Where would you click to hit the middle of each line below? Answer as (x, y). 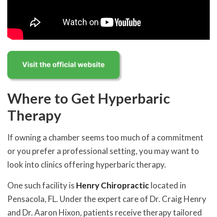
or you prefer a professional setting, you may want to (103, 151)
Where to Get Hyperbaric (89, 98)
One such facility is (42, 185)
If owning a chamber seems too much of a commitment (105, 137)
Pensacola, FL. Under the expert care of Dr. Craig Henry (107, 199)
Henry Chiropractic (113, 185)
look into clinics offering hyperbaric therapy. (87, 164)
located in (168, 185)
